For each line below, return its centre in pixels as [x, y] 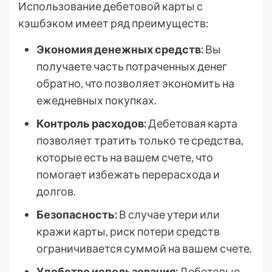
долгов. [56, 191]
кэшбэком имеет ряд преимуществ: [114, 23]
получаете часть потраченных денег [132, 66]
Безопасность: [77, 214]
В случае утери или [168, 214]
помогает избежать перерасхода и [128, 174]
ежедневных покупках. [97, 100]
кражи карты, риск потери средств [128, 231]
